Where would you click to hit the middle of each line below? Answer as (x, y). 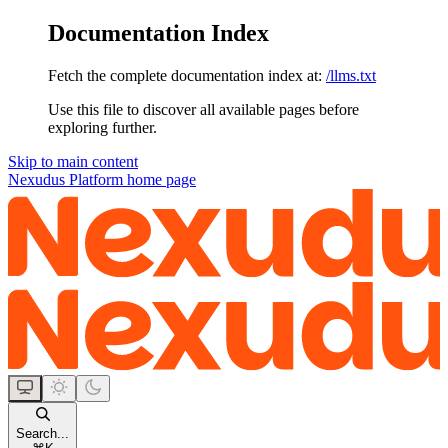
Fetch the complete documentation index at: (185, 75)
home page (159, 179)
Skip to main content (73, 161)
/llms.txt (351, 75)
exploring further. (102, 127)
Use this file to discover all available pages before (203, 109)
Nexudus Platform (65, 179)
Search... (42, 433)
